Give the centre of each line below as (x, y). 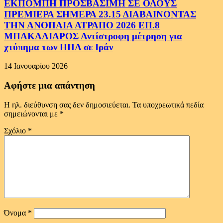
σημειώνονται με (32, 113)
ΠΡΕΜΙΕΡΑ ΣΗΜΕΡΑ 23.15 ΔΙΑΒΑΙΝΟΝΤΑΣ (100, 14)
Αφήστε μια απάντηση (50, 86)
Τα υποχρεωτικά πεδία (168, 105)
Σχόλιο (16, 130)
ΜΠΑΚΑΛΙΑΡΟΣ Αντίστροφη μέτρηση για (93, 36)
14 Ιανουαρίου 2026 (36, 66)
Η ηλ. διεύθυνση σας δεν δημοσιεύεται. (67, 105)
